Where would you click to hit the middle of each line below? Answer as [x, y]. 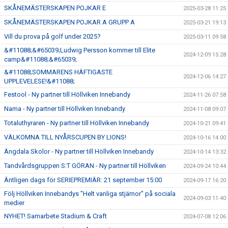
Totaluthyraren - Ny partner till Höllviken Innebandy [77, 123]
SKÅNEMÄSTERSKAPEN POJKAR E [55, 8]
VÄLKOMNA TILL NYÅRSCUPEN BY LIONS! [65, 137]
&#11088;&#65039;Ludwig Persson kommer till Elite [80, 50]
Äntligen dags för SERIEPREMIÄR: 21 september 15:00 [83, 180]
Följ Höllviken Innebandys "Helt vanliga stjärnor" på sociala [90, 193]
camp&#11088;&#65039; [40, 59]
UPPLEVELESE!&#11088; [39, 81]
